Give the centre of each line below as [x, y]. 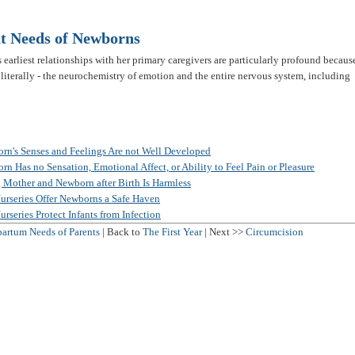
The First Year [172, 232]
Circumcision [275, 232]
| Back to [121, 232]
